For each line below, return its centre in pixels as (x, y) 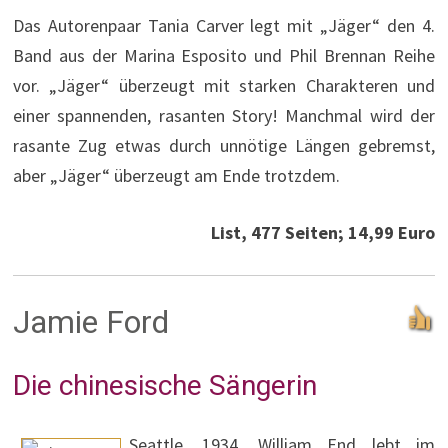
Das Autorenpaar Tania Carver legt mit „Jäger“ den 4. (224, 26)
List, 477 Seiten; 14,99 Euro (323, 233)
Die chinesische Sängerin (164, 386)
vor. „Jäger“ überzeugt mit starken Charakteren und (224, 86)
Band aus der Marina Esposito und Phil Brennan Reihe (224, 56)
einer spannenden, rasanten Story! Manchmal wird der (224, 116)
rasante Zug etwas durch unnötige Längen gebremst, (224, 146)
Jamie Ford (90, 322)
